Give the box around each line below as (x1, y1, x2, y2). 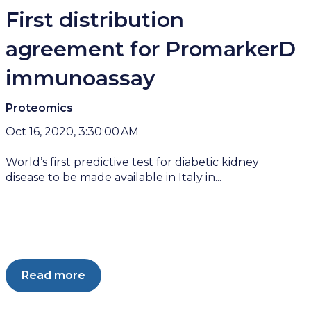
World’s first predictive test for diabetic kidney (6, 155, 260, 169)
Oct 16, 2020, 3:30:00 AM (6, 124, 140, 138)
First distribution (6, 7, 185, 33)
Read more (22, 269, 86, 283)
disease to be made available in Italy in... (6, 170, 222, 184)
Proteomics (6, 101, 74, 115)
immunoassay (6, 65, 155, 92)
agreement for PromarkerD (6, 36, 296, 62)
